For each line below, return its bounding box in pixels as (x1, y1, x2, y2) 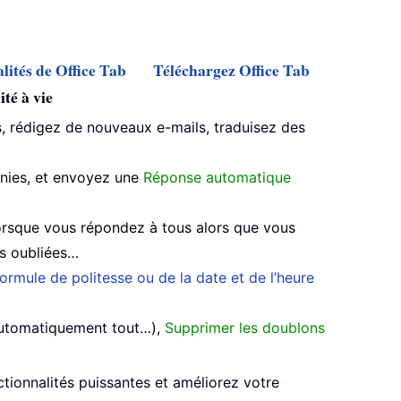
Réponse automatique (143, 168, 291, 187)
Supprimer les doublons (165, 319, 325, 337)
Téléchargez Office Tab (153, 58, 310, 82)
